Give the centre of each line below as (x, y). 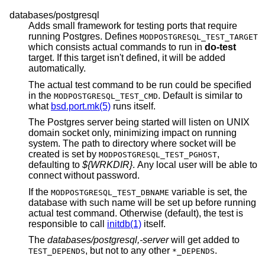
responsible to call (68, 224)
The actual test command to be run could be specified (140, 85)
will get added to (214, 240)
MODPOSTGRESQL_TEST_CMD (106, 96)
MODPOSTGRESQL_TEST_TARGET (199, 37)
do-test (220, 47)
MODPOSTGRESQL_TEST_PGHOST (158, 155)
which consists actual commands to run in (148, 47)
